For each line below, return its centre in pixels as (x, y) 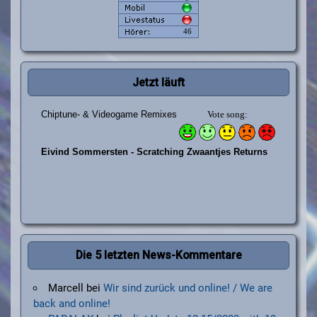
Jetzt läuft (158, 82)
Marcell (65, 288)
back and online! (71, 303)
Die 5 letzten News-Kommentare (158, 255)
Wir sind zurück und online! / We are (188, 288)
